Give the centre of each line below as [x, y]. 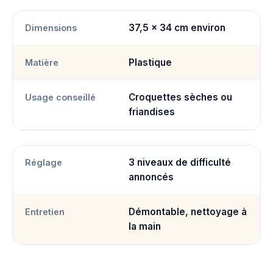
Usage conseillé [60, 97]
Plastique [150, 62]
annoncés [151, 177]
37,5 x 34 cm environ [177, 27]
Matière [42, 62]
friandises [152, 112]
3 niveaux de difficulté [180, 162]
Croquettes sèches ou [180, 97]
